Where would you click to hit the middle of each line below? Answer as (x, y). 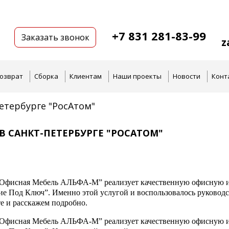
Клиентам (86, 76)
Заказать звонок (55, 37)
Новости (187, 76)
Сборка (46, 76)
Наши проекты (137, 76)
